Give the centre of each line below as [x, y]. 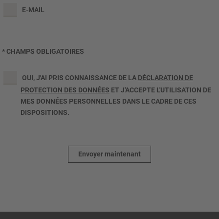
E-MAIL [32, 10]
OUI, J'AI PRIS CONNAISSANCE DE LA [79, 77]
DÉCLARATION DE [165, 77]
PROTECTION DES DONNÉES [65, 90]
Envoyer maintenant [109, 154]
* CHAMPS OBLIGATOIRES [43, 51]
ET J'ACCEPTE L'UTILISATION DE [160, 90]
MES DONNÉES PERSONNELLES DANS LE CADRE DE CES [109, 101]
